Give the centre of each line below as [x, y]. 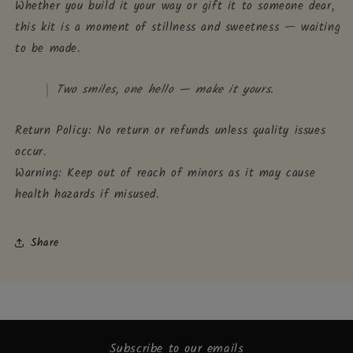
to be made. [48, 49]
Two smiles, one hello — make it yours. [165, 90]
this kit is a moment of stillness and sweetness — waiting [178, 28]
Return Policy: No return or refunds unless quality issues [171, 131]
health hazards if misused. [87, 195]
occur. [31, 152]
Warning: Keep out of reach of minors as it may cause [165, 173]
